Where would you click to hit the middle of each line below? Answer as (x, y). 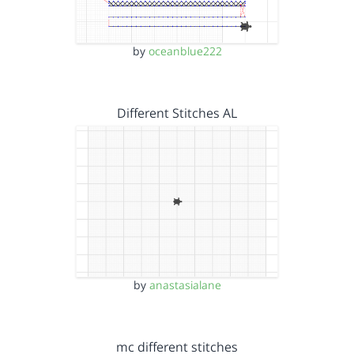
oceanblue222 (185, 51)
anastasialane (185, 285)
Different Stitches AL (177, 113)
